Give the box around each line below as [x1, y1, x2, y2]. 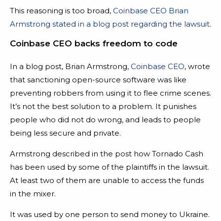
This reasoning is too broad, [10, 5, 113, 15]
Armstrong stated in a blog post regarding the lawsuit [10, 19, 210, 29]
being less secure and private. [10, 128, 121, 138]
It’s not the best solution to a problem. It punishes [10, 101, 196, 111]
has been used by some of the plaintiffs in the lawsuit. [10, 162, 209, 172]
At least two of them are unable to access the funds [10, 175, 204, 185]
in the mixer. [10, 188, 56, 198]
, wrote [184, 61, 210, 71]
